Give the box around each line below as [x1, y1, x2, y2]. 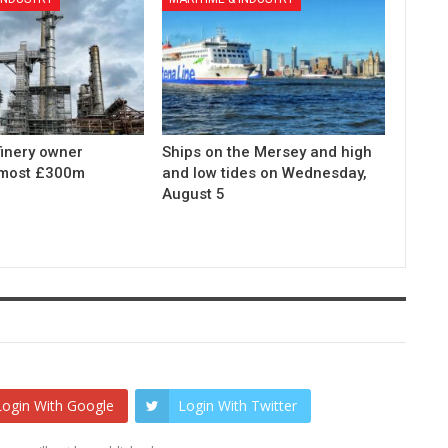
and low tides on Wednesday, [162, 163, 368, 182]
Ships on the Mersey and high [162, 142, 373, 161]
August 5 [162, 184, 226, 203]
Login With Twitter [178, 395, 298, 415]
